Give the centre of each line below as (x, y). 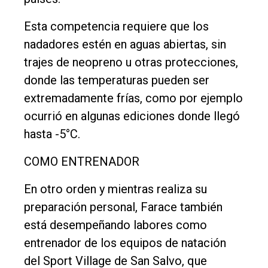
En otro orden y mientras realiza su (115, 189)
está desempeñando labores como (115, 225)
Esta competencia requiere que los (116, 27)
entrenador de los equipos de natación (125, 243)
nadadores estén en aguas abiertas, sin (125, 45)
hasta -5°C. (52, 134)
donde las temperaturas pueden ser (117, 80)
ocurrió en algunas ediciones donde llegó (132, 116)
